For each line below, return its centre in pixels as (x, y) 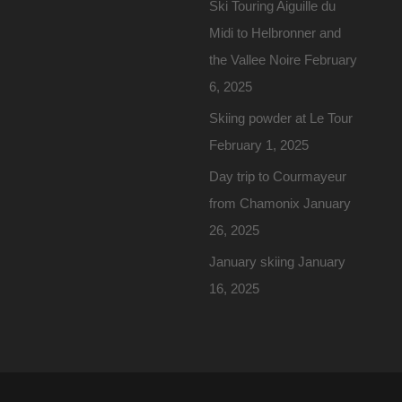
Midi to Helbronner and (275, 32)
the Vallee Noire (255, 59)
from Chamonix (255, 203)
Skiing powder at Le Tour (281, 118)
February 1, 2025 (259, 144)
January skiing (252, 261)
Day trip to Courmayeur (278, 176)
